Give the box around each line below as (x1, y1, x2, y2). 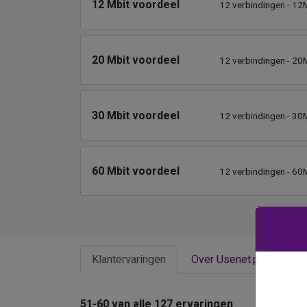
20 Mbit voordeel (92, 53, 180, 66)
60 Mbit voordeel (92, 164, 180, 177)
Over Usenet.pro (191, 253, 269, 267)
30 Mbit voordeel (92, 108, 180, 122)
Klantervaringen (92, 253, 166, 267)
